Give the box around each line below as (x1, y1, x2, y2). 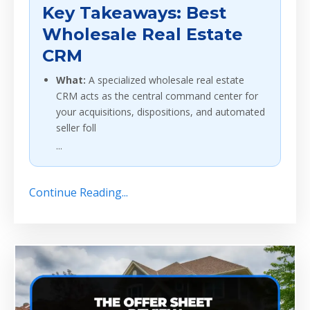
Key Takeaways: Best (42, 3, 226, 24)
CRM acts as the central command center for (56, 89, 258, 103)
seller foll (56, 121, 96, 135)
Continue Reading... (29, 185, 128, 201)
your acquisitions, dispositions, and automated (56, 105, 265, 119)
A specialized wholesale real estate (86, 73, 244, 87)
